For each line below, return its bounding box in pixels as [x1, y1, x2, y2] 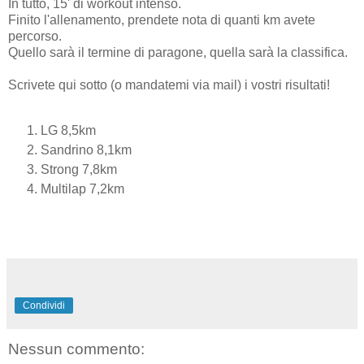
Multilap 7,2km [41, 181, 124, 196]
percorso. [8, 28, 62, 43]
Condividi [23, 300, 65, 312]
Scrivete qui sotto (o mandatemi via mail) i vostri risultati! [8, 77, 330, 92]
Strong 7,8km [41, 162, 117, 176]
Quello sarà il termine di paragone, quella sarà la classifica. [8, 45, 348, 59]
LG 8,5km [41, 123, 96, 137]
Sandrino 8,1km [41, 142, 132, 157]
